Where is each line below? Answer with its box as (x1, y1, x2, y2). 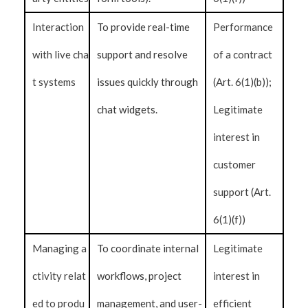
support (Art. (213, 186, 272, 198)
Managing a (32, 242, 87, 254)
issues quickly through (97, 76, 198, 88)
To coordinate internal (97, 242, 199, 254)
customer (213, 158, 256, 170)
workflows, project (97, 269, 181, 282)
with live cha (32, 48, 89, 60)
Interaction (32, 21, 84, 33)
